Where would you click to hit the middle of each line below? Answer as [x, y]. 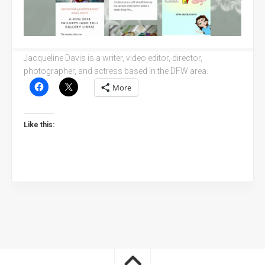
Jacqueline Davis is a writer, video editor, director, [113, 58]
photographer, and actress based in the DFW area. [116, 71]
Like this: [39, 125]
